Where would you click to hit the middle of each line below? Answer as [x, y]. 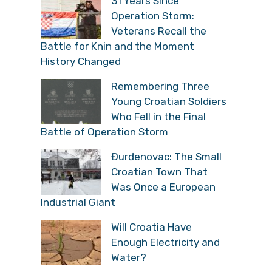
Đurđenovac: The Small [166, 156]
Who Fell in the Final [158, 116]
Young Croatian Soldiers [169, 101]
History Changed [81, 61]
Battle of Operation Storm [104, 131]
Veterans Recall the [159, 31]
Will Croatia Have [151, 227]
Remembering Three [160, 86]
